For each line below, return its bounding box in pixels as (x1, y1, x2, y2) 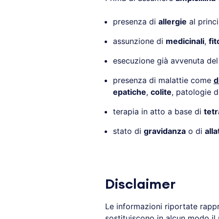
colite (150, 87, 172, 97)
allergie (158, 17, 187, 26)
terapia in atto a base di (112, 107, 204, 116)
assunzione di (112, 36, 166, 46)
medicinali (165, 36, 204, 46)
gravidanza (143, 126, 186, 136)
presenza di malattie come (112, 75, 214, 85)
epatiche (112, 87, 146, 97)
